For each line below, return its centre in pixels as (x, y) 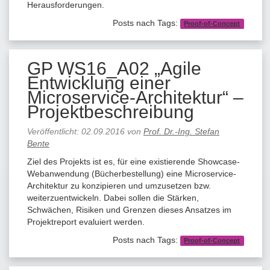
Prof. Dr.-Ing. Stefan (181, 131)
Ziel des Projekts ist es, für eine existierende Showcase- (133, 161)
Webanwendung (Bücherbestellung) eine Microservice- (132, 173)
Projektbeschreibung (111, 111)
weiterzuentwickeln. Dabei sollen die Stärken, (113, 197)
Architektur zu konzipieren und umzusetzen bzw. (119, 185)
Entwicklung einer (99, 83)
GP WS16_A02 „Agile (114, 68)
